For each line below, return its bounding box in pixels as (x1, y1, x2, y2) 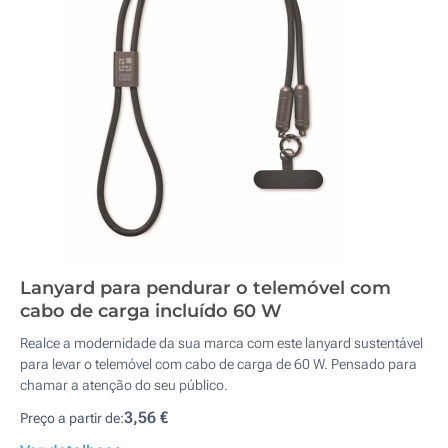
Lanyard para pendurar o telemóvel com (20, 277, 391, 299)
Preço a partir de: (20, 410, 124, 426)
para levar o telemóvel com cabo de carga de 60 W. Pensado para (20, 356, 417, 372)
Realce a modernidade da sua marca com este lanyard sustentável (20, 335, 423, 351)
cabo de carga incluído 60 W (20, 300, 282, 322)
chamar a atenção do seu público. (20, 377, 228, 393)
